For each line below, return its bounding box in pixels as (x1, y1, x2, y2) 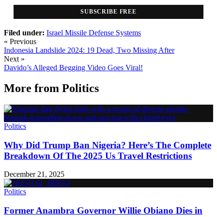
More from (4, 81, 62, 94)
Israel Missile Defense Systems (46, 29, 141, 37)
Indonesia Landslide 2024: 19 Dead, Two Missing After (4, 46, 174, 55)
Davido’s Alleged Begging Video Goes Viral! (4, 63, 143, 72)
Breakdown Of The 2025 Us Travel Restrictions (4, 150, 192, 161)
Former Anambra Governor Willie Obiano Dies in (4, 205, 202, 216)
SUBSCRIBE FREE (80, 8, 137, 15)
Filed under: (4, 29, 45, 37)
